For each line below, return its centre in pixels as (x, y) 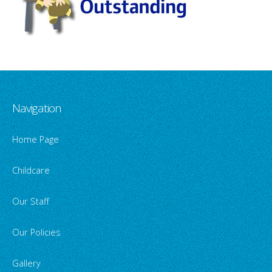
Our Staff (31, 201)
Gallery (26, 263)
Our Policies (36, 232)
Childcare (31, 170)
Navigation (37, 108)
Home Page (36, 139)
